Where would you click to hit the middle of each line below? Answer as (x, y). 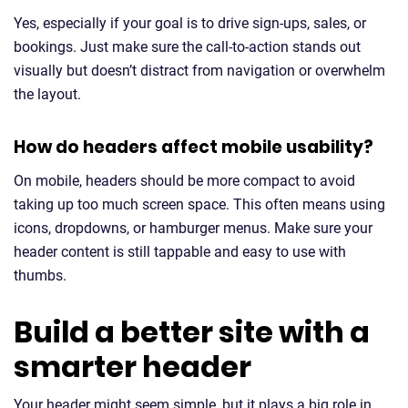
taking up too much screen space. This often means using (199, 204)
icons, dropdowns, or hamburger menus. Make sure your (193, 228)
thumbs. (40, 275)
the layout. (47, 94)
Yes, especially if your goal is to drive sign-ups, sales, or (190, 23)
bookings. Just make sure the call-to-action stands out (187, 47)
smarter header (133, 367)
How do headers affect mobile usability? (194, 147)
